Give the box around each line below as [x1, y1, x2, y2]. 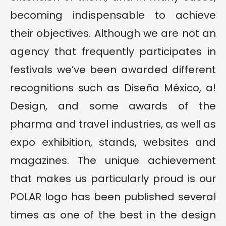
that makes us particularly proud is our [10, 172, 216, 186]
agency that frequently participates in [10, 44, 216, 59]
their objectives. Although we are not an [10, 26, 216, 41]
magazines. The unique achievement [10, 153, 216, 168]
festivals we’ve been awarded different [10, 63, 216, 77]
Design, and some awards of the [10, 99, 216, 114]
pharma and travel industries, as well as [10, 117, 216, 132]
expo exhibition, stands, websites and [10, 135, 216, 150]
